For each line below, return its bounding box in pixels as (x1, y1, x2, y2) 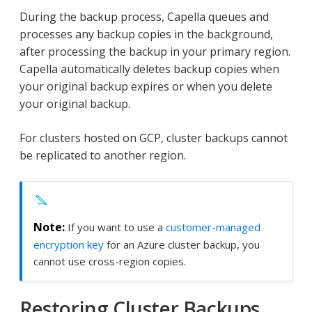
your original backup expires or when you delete (19, 78, 272, 94)
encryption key (33, 237, 104, 252)
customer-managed (166, 220, 260, 235)
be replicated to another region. (19, 147, 186, 163)
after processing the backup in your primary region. (19, 43, 290, 59)
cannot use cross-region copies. (33, 254, 186, 269)
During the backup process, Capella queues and (19, 8, 269, 24)
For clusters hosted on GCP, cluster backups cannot (19, 130, 288, 146)
